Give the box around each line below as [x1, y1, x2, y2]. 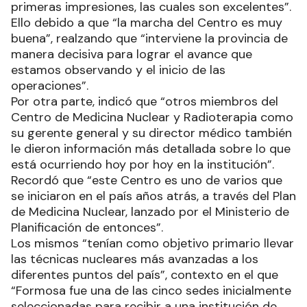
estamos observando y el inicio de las [11, 62, 225, 79]
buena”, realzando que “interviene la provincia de [11, 30, 288, 47]
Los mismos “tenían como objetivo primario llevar [11, 235, 294, 252]
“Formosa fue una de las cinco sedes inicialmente [11, 282, 291, 299]
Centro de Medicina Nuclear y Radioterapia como [11, 109, 293, 126]
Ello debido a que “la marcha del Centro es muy [11, 14, 282, 32]
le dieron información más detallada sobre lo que [11, 140, 291, 158]
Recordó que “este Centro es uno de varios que [11, 172, 282, 189]
